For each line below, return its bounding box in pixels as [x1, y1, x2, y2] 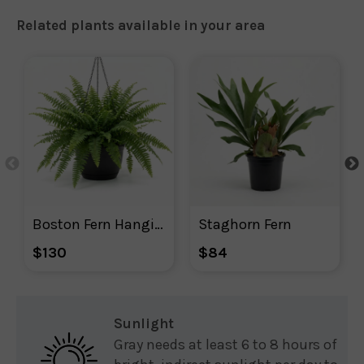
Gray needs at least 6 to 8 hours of [114, 336, 337, 353]
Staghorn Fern [198, 215, 292, 233]
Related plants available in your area [16, 17, 265, 33]
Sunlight [114, 315, 174, 331]
